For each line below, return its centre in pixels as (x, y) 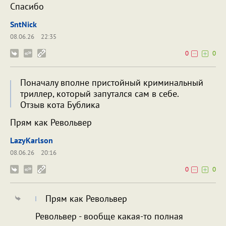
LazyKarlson (32, 140)
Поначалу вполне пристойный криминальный (112, 82)
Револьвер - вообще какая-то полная (109, 216)
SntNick (23, 24)
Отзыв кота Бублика (60, 104)
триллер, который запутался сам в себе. (100, 93)
